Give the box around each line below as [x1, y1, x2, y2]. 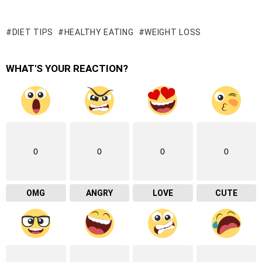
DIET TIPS [12, 27, 54, 37]
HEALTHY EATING [64, 27, 134, 37]
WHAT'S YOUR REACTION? [6, 63, 128, 75]
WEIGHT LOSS [144, 27, 201, 37]
